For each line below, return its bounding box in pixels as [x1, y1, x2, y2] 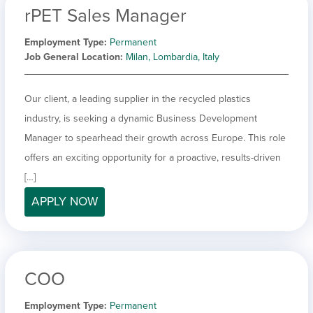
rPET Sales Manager [24, 4, 187, 27]
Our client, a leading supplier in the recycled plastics [24, 92, 251, 105]
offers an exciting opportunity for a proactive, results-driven [24, 151, 281, 163]
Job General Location [24, 50, 120, 63]
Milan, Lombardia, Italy [126, 50, 219, 63]
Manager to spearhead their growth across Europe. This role [24, 131, 286, 144]
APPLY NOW [31, 194, 98, 209]
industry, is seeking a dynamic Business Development [24, 112, 257, 124]
